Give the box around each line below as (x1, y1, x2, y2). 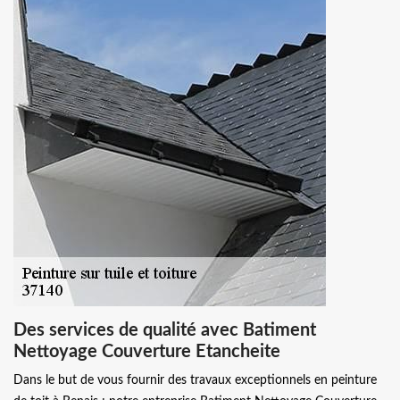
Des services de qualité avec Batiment (13, 321, 316, 339)
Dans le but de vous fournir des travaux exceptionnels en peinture (13, 373, 377, 387)
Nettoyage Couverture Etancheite (13, 342, 280, 361)
